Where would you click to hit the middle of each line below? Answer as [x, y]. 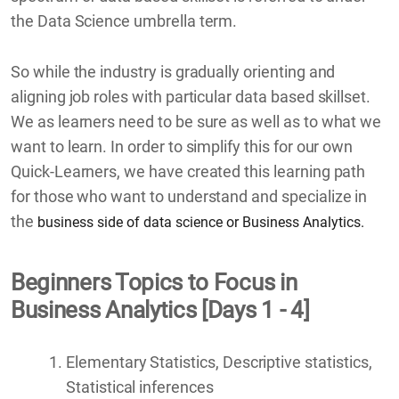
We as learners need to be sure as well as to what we [196, 121]
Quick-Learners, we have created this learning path [188, 171]
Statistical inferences [140, 387]
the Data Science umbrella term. [126, 20]
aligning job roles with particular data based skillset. [191, 96]
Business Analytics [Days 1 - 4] [160, 309]
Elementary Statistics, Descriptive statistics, [219, 362]
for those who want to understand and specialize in [189, 196]
